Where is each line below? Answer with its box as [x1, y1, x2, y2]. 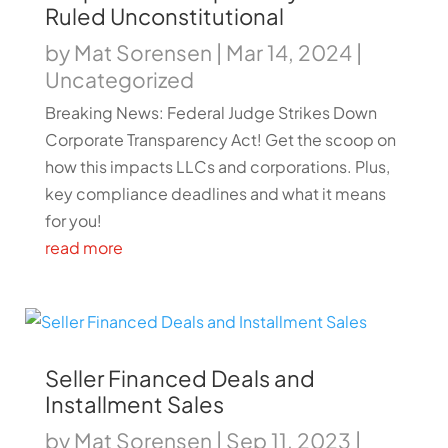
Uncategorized [44, 66, 194, 93]
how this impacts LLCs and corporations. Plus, [44, 156, 390, 177]
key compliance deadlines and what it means [44, 183, 386, 204]
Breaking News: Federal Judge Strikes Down [44, 102, 377, 123]
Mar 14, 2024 [225, 39, 352, 66]
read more [44, 237, 123, 258]
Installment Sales [44, 390, 224, 418]
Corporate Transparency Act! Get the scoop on [44, 129, 396, 150]
